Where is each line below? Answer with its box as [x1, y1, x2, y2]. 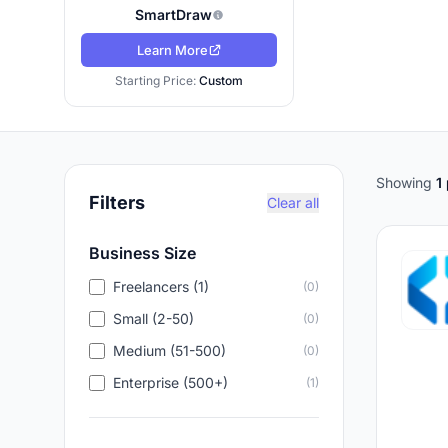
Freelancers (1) [113, 278, 209, 295]
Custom [199, 73, 244, 88]
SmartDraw [134, 6, 212, 23]
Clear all [267, 194, 319, 211]
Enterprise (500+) [113, 374, 228, 391]
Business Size [89, 243, 196, 263]
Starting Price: [115, 73, 200, 88]
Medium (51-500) [113, 342, 226, 359]
